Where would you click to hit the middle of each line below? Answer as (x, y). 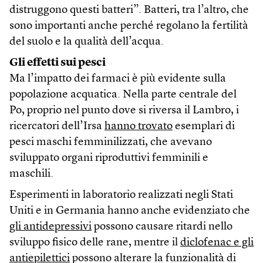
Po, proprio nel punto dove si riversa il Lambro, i (124, 111)
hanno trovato (139, 127)
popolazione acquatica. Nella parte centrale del (123, 95)
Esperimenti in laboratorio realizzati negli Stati (121, 195)
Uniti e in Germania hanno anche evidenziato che (130, 211)
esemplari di (204, 127)
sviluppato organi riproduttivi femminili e (109, 159)
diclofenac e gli (217, 243)
